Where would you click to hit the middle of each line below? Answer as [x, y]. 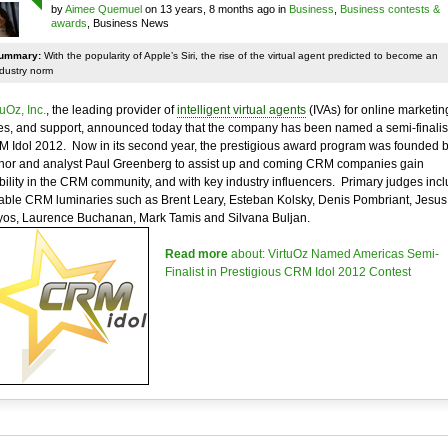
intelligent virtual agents [241, 110]
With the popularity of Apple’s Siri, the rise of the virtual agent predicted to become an [239, 55]
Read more [196, 254]
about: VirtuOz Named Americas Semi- [333, 254]
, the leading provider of [111, 110]
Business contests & [389, 9]
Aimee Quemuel [103, 9]
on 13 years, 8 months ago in [215, 9]
